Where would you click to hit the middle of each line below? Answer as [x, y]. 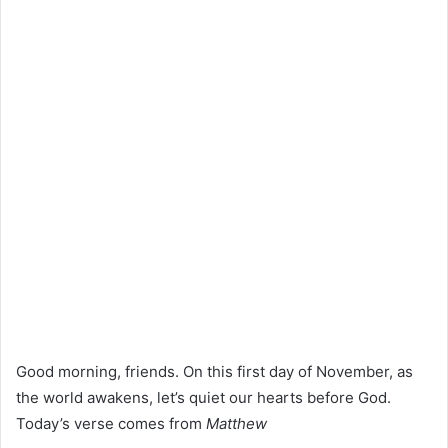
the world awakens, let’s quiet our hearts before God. [203, 397]
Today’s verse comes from [111, 423]
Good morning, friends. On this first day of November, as [214, 371]
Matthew [238, 423]
